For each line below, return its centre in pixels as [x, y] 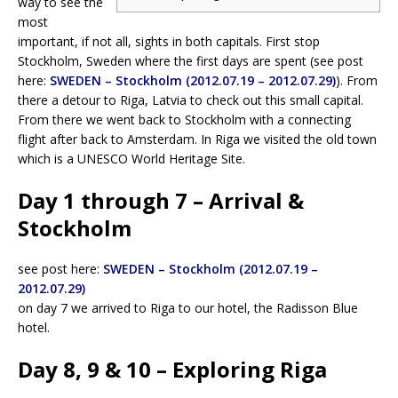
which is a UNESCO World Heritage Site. [131, 158]
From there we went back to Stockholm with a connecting [184, 119]
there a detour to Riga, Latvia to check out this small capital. [191, 99]
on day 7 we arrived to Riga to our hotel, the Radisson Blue [188, 307]
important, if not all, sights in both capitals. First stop [169, 41]
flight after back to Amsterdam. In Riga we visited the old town [197, 139]
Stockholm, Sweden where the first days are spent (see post [191, 60]
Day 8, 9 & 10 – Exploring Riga [172, 369]
